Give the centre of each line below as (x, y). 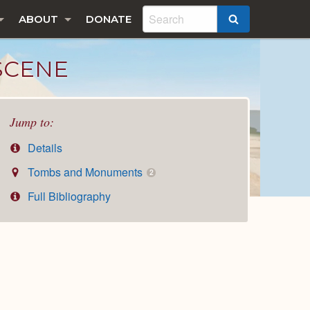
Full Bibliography (68, 196)
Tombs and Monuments (85, 172)
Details (44, 148)
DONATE (109, 19)
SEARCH (261, 20)
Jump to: (32, 122)
